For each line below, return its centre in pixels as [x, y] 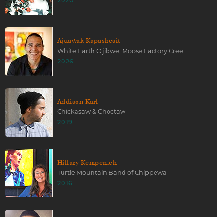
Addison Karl [78, 101]
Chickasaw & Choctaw [91, 112]
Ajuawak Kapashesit [89, 41]
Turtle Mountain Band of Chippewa [112, 172]
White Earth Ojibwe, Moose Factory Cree [120, 51]
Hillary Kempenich [87, 162]
